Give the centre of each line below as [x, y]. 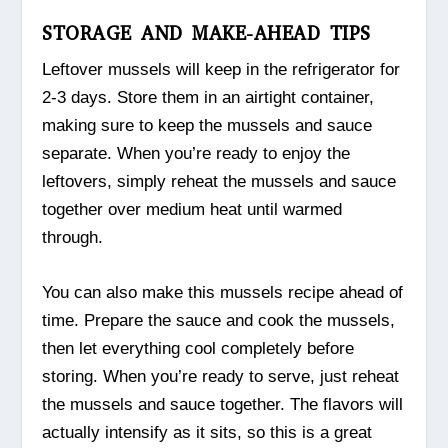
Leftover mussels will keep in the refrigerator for [221, 70]
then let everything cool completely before [198, 349]
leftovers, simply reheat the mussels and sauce [219, 182]
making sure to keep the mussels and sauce [207, 126]
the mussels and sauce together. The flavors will [223, 405]
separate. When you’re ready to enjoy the [196, 154]
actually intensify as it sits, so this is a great [207, 433]
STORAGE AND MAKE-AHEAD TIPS [206, 34]
